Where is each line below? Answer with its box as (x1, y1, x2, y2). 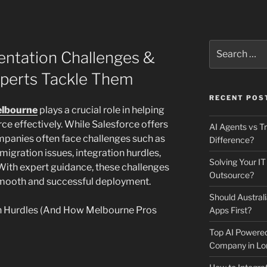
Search (208, 40, 237, 51)
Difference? (209, 135, 254, 145)
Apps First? (209, 205, 252, 216)
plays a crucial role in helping (38, 104, 164, 116)
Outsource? (209, 170, 254, 181)
